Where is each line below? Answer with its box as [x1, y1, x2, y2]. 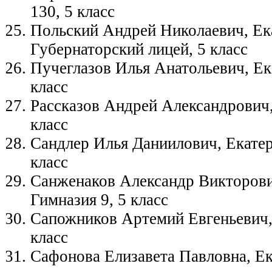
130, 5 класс [30, 2, 115, 21]
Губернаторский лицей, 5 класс [30, 40, 248, 58]
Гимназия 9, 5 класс [30, 191, 168, 209]
